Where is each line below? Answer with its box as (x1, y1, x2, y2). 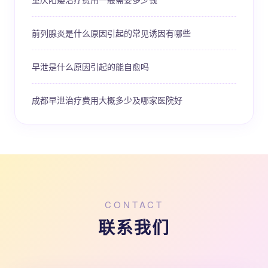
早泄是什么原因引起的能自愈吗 (32, 60, 149, 72)
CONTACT (104, 198, 164, 211)
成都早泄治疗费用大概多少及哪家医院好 (32, 94, 182, 106)
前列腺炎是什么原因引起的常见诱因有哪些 (32, 27, 191, 39)
